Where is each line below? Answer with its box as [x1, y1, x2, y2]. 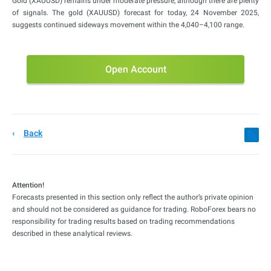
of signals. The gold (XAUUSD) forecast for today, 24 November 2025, [12, 8, 259, 18]
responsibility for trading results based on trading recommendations [12, 217, 235, 226]
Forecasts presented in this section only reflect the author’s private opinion [12, 193, 253, 202]
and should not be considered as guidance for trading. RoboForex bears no [12, 205, 256, 214]
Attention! [12, 181, 44, 190]
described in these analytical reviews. [12, 229, 132, 238]
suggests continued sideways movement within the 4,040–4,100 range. [12, 21, 244, 30]
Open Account [105, 64, 166, 76]
